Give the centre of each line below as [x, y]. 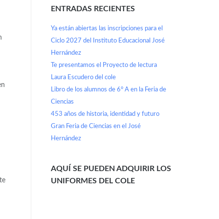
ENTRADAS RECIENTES [93, 9]
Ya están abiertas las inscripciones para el [107, 28]
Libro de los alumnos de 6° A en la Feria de [108, 89]
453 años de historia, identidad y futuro [105, 114]
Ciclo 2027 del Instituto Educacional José [108, 41]
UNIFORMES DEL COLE [93, 181]
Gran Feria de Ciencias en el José [96, 126]
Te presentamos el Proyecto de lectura [104, 65]
